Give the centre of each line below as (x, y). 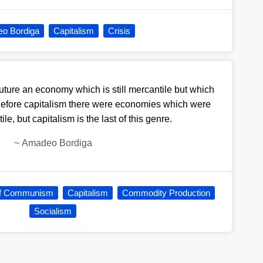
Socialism (53, 211)
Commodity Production (166, 193)
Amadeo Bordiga (57, 143)
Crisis (119, 31)
